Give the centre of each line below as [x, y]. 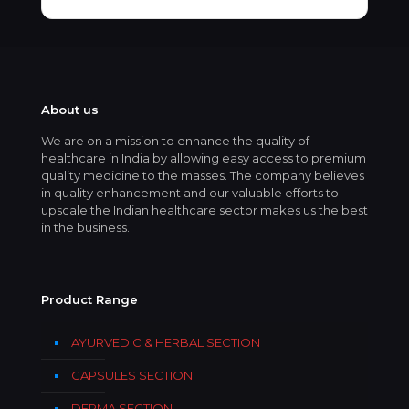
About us [70, 110]
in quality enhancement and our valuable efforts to [190, 193]
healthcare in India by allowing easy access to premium [204, 158]
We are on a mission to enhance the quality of [175, 141]
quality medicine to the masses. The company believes [203, 176]
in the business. [85, 228]
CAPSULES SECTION [132, 376]
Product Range [89, 300]
